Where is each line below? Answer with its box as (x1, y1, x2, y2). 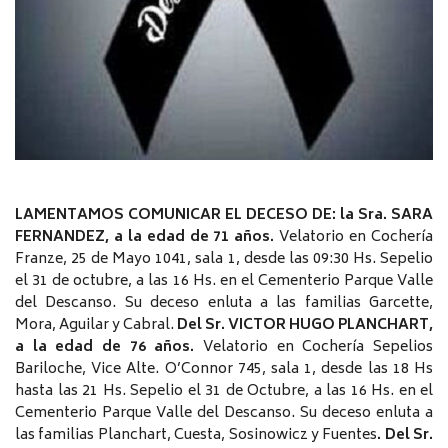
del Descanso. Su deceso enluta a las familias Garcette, (15, 291, 433, 317)
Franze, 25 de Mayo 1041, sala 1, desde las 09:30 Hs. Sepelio (15, 247, 433, 273)
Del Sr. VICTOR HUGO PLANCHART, (177, 313, 433, 339)
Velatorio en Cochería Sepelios (203, 335, 433, 361)
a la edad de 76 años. (15, 335, 203, 361)
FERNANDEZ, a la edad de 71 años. (15, 225, 280, 251)
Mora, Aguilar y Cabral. (15, 313, 177, 339)
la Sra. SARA (340, 203, 433, 229)
